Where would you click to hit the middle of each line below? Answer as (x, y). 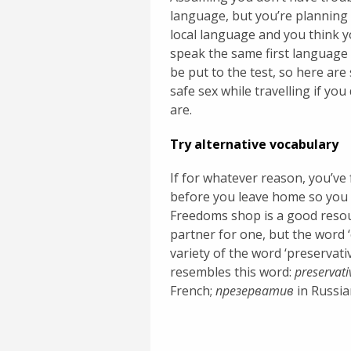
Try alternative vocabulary (254, 144)
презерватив (255, 290)
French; (193, 290)
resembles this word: (232, 271)
